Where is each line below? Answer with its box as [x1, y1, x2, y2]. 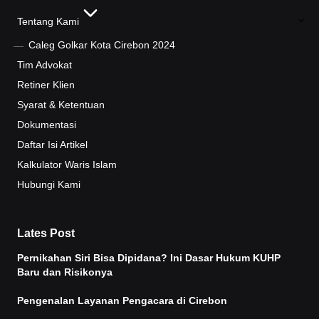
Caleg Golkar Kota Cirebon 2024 [28, 39, 175, 51]
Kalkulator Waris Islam [17, 159, 117, 170]
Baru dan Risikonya [17, 266, 113, 278]
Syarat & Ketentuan [17, 99, 105, 110]
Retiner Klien [17, 79, 75, 90]
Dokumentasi [17, 119, 76, 130]
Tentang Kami [17, 16, 79, 28]
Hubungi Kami [17, 179, 80, 190]
